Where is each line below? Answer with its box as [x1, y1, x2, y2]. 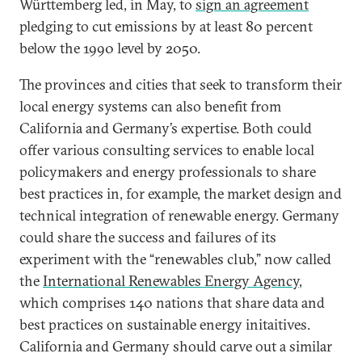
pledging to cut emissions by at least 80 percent [19, 17, 313, 36]
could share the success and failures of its [19, 228, 276, 246]
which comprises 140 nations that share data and [19, 293, 325, 312]
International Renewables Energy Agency [43, 271, 299, 290]
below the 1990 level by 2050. [19, 39, 200, 57]
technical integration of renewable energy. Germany [19, 206, 339, 225]
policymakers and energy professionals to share [19, 162, 316, 181]
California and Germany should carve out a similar [19, 337, 332, 356]
